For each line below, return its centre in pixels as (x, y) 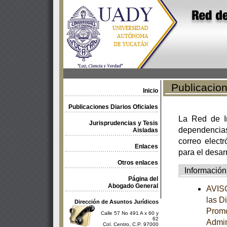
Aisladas (145, 130)
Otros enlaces (138, 163)
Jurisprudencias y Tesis (123, 123)
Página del (143, 179)
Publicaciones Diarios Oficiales (113, 107)
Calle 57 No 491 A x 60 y (129, 213)
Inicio (150, 91)
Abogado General (133, 186)
